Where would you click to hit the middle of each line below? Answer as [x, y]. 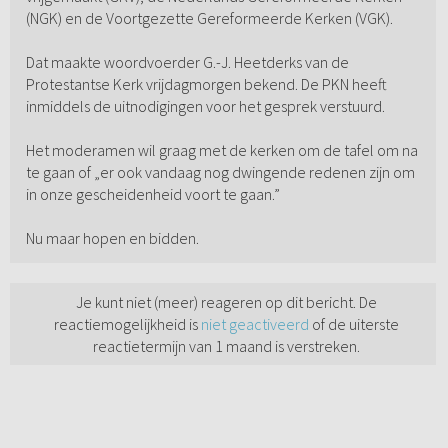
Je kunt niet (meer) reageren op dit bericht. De [226, 302]
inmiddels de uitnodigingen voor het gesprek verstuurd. [205, 106]
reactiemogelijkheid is [127, 324]
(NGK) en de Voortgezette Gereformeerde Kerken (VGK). [209, 18]
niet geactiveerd [255, 324]
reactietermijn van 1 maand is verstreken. [226, 346]
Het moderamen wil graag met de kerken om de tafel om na [221, 150]
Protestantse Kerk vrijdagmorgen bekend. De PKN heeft [206, 84]
